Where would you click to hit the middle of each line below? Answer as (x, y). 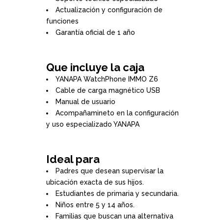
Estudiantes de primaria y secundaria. (117, 193)
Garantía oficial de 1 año (95, 32)
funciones (62, 21)
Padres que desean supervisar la (110, 171)
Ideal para (73, 159)
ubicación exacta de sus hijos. (95, 182)
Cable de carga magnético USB (108, 90)
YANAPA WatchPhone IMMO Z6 (107, 79)
